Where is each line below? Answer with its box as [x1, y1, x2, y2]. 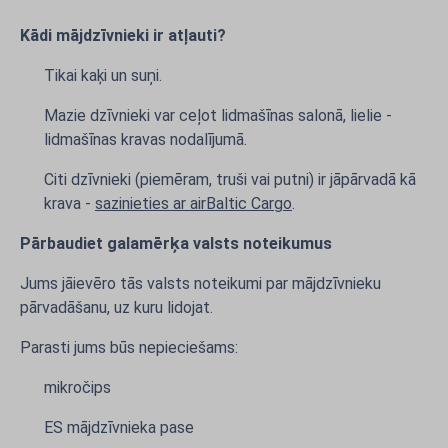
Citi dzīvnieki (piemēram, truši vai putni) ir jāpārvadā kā [44, 170, 416, 189]
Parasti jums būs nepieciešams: [20, 338, 238, 357]
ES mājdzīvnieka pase [44, 418, 194, 437]
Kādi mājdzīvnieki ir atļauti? [20, 26, 226, 45]
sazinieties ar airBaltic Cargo [95, 194, 292, 213]
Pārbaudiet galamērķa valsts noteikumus [20, 234, 332, 253]
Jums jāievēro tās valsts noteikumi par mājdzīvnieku [20, 274, 381, 293]
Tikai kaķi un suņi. [44, 66, 162, 85]
